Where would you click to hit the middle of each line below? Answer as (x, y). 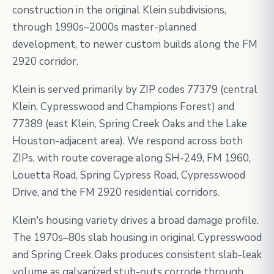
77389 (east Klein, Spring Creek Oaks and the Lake (130, 124)
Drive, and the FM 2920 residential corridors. (116, 192)
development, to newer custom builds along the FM (135, 44)
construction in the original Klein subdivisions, (119, 10)
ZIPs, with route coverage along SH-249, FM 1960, (131, 158)
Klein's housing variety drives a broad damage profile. (135, 220)
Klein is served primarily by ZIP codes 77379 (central (135, 90)
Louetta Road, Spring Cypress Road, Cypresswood (129, 175)
